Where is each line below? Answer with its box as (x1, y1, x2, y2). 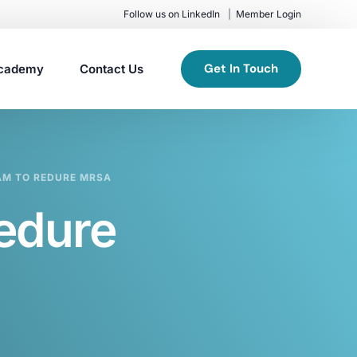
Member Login (236, 8, 301, 20)
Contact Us (79, 61, 143, 76)
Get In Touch (204, 60, 278, 76)
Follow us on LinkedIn (124, 8, 221, 20)
